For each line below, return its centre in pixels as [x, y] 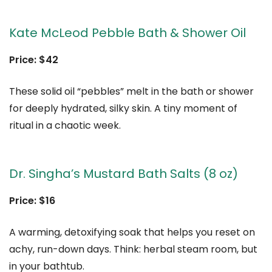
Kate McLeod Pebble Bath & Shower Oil [127, 33]
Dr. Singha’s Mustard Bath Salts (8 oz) [124, 174]
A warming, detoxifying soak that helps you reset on [132, 233]
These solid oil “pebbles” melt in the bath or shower [131, 92]
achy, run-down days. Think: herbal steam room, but [133, 250]
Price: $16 [32, 201]
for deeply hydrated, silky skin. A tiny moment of [123, 109]
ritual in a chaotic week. [65, 126]
